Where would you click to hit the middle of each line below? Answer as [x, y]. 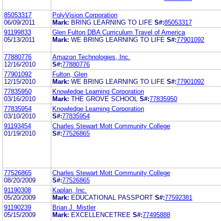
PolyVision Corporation [85, 15]
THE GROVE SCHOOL [104, 99]
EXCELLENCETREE [101, 215]
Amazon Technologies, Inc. [91, 57]
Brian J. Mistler [74, 207]
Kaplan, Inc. [70, 190]
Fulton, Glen [70, 74]
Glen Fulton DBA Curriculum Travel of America [119, 32]
